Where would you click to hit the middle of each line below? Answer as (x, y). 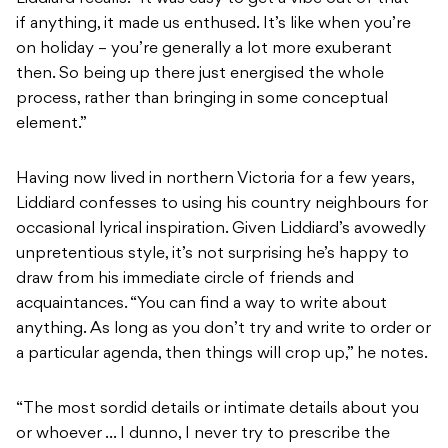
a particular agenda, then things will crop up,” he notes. (222, 354)
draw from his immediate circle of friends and (185, 279)
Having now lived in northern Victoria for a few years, (215, 179)
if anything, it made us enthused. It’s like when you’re (213, 24)
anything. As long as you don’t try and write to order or (223, 329)
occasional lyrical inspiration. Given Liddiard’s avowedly (221, 229)
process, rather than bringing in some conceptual (202, 99)
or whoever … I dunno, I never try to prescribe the (203, 434)
